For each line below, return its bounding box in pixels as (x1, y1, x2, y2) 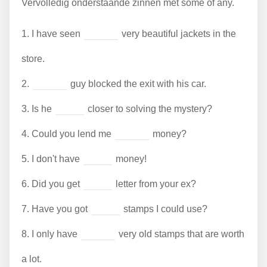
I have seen (29, 29, 83, 39)
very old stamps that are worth (116, 229, 244, 240)
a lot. (21, 254, 42, 265)
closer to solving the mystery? (85, 104, 212, 114)
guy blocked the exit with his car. (68, 79, 206, 89)
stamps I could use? (121, 204, 207, 215)
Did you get (29, 179, 82, 190)
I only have (29, 229, 80, 240)
